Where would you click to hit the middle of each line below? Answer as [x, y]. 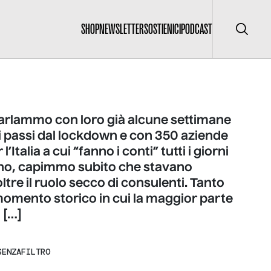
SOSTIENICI [162, 29]
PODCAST [197, 29]
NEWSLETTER [122, 29]
